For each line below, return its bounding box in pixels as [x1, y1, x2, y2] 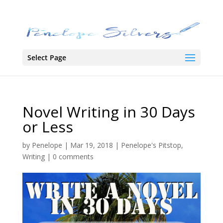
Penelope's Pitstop [120, 140, 181, 150]
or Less [22, 116, 73, 137]
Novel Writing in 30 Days [22, 101, 195, 122]
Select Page [27, 52, 66, 62]
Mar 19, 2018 [70, 140, 113, 150]
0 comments [52, 151, 94, 161]
